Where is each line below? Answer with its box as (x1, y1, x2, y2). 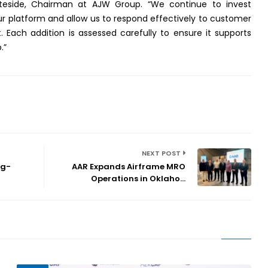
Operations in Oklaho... (91, 173, 186, 185)
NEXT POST (141, 148, 182, 159)
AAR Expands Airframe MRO (72, 161, 186, 173)
